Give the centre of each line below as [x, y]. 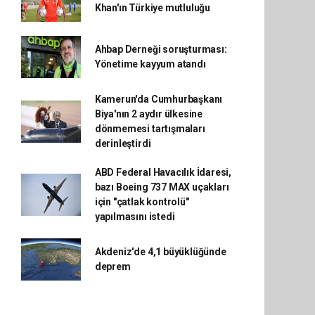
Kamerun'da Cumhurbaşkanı [159, 99]
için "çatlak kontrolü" [142, 202]
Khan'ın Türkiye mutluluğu [153, 8]
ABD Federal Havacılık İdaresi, [163, 172]
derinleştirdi [123, 143]
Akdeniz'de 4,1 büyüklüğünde [160, 252]
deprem [112, 266]
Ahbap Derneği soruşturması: [161, 49]
